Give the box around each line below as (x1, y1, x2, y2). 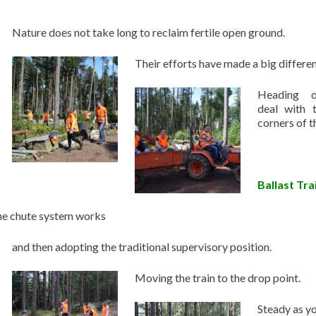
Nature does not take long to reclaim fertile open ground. (12, 25, 285, 39)
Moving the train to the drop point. (135, 271, 300, 284)
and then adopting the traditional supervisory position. (12, 240, 272, 253)
